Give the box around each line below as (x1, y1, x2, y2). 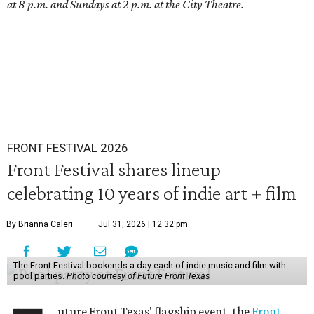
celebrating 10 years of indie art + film (7, 182, 296, 204)
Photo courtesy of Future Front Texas (66, 271, 210, 281)
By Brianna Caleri (6, 219, 73, 229)
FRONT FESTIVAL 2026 (7, 141, 128, 155)
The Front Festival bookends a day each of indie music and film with (13, 260, 286, 271)
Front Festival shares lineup (7, 158, 221, 180)
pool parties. (13, 271, 67, 281)
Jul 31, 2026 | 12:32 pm (98, 219, 188, 229)
